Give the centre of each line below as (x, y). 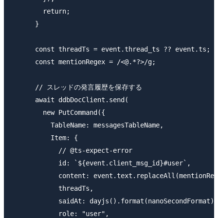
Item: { (45, 138)
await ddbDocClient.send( (70, 100)
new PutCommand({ (58, 113)
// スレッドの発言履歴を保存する (77, 87)
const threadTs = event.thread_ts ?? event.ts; (111, 49)
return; (41, 11)
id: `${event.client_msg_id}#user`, (101, 163)
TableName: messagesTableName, (88, 125)
